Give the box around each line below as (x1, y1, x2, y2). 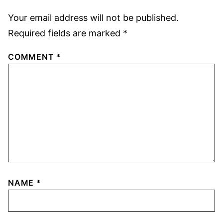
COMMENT (8, 51, 57, 62)
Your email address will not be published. (8, 12, 179, 23)
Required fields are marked (8, 27, 123, 38)
